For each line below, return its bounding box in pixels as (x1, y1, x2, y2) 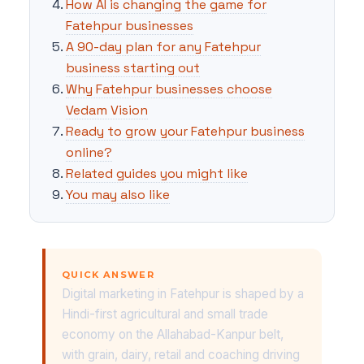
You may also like (66, 185, 170, 203)
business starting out (66, 58, 200, 76)
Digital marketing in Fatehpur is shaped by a (62, 285, 304, 301)
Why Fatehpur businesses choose (66, 80, 272, 97)
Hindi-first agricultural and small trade (62, 305, 268, 322)
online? (66, 143, 112, 161)
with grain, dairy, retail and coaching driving (62, 346, 300, 362)
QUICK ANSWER (62, 268, 155, 280)
